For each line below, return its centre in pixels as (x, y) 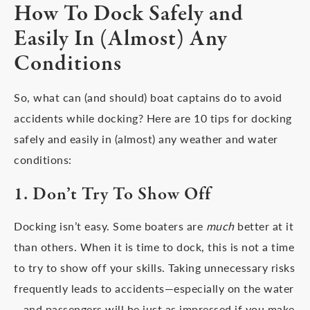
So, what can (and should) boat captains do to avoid (148, 97)
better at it (264, 226)
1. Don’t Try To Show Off (112, 194)
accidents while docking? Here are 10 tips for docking (153, 118)
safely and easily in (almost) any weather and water (146, 139)
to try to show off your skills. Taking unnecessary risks (154, 267)
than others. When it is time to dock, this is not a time (154, 247)
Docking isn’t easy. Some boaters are (110, 226)
